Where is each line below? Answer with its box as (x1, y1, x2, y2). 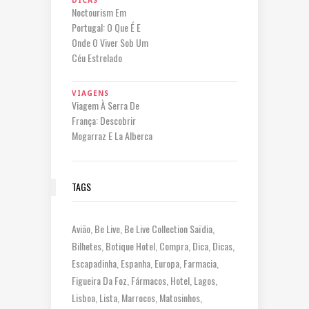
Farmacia (183, 255, 217, 270)
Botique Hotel (106, 238, 155, 253)
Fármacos (131, 272, 166, 288)
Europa (154, 255, 179, 270)
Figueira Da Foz (72, 272, 127, 288)
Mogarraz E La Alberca (72, 128, 152, 143)
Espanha (121, 255, 150, 270)
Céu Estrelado (72, 50, 122, 65)
